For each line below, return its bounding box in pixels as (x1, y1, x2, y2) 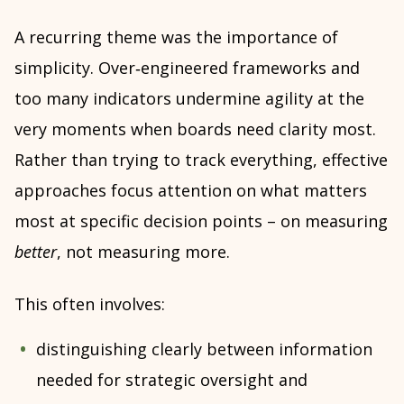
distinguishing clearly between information (36, 338, 372, 360)
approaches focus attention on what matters (14, 179, 367, 201)
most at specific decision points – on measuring (14, 210, 388, 232)
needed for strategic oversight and (36, 369, 308, 390)
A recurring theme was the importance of (14, 26, 338, 48)
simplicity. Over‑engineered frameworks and (14, 57, 360, 78)
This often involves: (14, 293, 165, 315)
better (14, 241, 57, 262)
